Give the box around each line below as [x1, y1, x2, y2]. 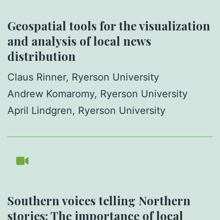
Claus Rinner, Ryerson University [7, 71, 159, 83]
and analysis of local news [7, 32, 151, 49]
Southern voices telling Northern [7, 192, 191, 208]
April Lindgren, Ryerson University [7, 104, 165, 116]
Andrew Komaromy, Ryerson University [7, 87, 188, 100]
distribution [7, 48, 76, 64]
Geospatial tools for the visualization [7, 17, 210, 33]
